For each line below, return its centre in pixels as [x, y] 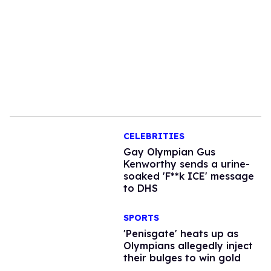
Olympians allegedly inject [188, 245]
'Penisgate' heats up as [181, 233]
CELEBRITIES [154, 136]
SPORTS [141, 217]
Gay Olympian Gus [169, 152]
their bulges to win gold [182, 257]
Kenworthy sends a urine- [186, 164]
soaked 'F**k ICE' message [188, 176]
